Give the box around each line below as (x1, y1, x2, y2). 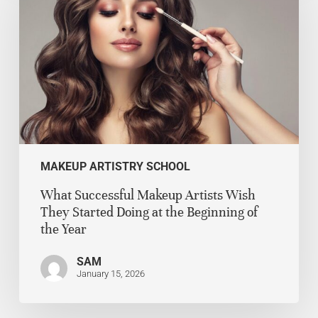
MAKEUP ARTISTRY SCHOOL (40, 160, 190, 174)
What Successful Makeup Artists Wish (40, 187, 256, 204)
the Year (40, 221, 87, 238)
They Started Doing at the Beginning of (40, 204, 258, 221)
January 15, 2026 (76, 268, 145, 280)
